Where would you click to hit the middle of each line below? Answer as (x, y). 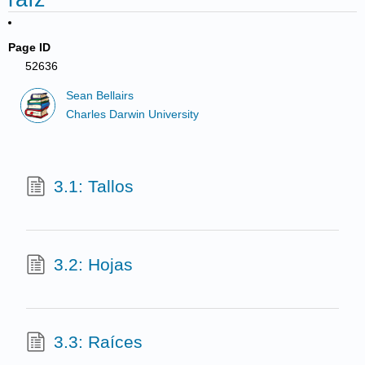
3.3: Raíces (98, 342)
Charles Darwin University (133, 114)
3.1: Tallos (93, 187)
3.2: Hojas (93, 264)
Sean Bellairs (100, 96)
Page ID (30, 47)
